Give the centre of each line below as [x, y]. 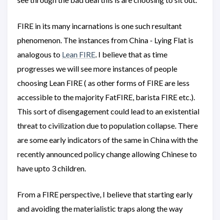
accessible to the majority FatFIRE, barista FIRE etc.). [106, 97]
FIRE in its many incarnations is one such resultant [99, 26]
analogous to [40, 55]
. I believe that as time [131, 55]
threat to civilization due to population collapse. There [108, 126]
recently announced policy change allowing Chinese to [107, 154]
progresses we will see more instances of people [97, 69]
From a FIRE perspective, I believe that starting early [105, 194]
